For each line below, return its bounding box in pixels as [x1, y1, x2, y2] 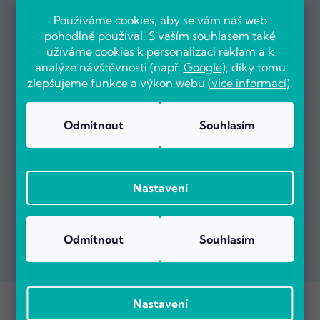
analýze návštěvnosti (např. [34, 60, 184, 74]
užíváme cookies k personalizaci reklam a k [46, 44, 274, 59]
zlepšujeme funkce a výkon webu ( [27, 76, 211, 90]
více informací [211, 76, 286, 90]
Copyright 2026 [41, 294, 106, 306]
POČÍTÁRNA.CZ [106, 294, 171, 306]
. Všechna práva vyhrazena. [171, 294, 279, 306]
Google [183, 60, 222, 74]
